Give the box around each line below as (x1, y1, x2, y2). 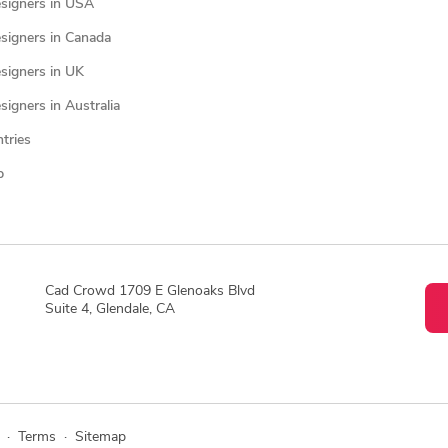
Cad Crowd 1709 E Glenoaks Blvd (44, 283, 255, 299)
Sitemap (74, 430, 126, 445)
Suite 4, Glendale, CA (44, 301, 175, 317)
